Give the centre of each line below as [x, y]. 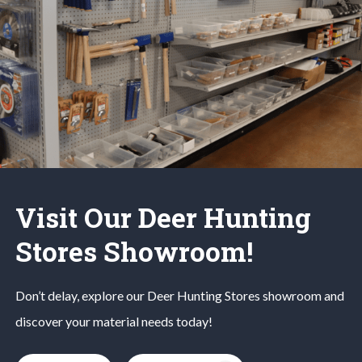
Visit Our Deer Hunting [163, 217]
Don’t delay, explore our [81, 295]
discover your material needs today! [114, 321]
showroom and [303, 295]
